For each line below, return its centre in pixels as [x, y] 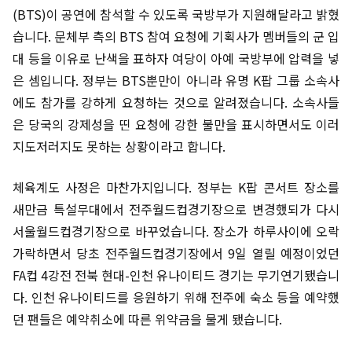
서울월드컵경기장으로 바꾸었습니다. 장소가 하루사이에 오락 [176, 231]
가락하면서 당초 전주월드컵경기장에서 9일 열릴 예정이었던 [176, 253]
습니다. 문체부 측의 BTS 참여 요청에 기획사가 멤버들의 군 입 [176, 36]
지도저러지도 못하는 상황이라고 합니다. [119, 146]
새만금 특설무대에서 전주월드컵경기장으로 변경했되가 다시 [176, 209]
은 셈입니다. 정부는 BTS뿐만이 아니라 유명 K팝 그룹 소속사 [176, 80]
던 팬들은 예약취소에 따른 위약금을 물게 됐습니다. [147, 319]
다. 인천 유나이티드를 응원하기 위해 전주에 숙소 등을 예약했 [176, 297]
